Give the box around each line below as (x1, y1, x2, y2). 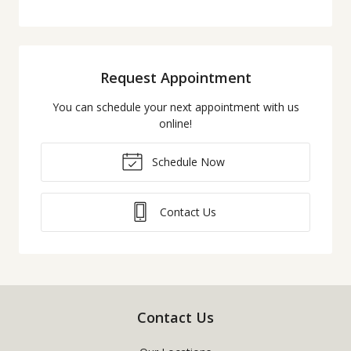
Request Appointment (100, 67, 251, 87)
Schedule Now (148, 154, 225, 169)
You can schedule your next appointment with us (52, 99, 299, 114)
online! (159, 115, 192, 131)
